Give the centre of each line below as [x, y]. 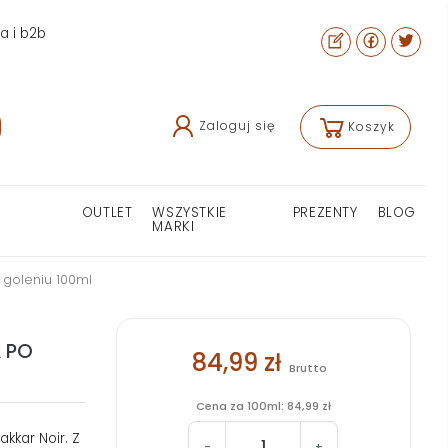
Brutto [307, 367]
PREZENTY [325, 213]
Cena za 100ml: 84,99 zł [263, 406]
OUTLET [107, 213]
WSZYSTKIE [189, 213]
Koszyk [371, 126]
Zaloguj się [237, 125]
